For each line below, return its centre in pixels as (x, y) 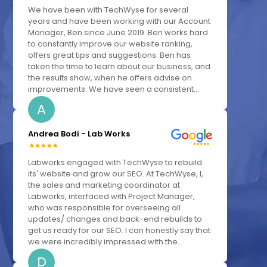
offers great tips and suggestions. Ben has (110, 55)
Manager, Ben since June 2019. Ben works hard (118, 33)
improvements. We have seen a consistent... (114, 89)
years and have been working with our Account (119, 21)
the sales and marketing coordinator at (104, 185)
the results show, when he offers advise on (110, 78)
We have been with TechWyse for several (108, 10)
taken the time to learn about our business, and (119, 67)
